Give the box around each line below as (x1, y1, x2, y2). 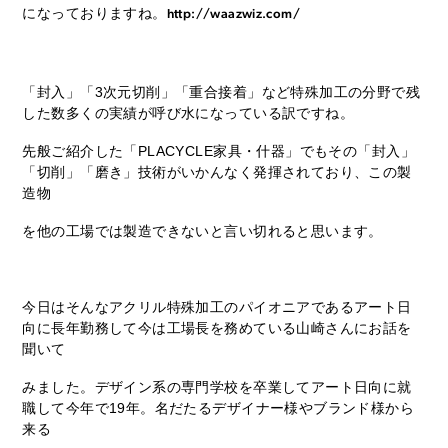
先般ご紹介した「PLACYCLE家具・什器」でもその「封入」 (22, 142, 416, 159)
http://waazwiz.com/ (166, 5, 301, 21)
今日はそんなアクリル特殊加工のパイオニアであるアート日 (22, 298, 412, 315)
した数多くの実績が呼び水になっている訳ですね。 (22, 104, 355, 121)
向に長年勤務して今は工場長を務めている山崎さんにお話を (22, 319, 412, 336)
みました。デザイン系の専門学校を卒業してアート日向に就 (22, 378, 412, 395)
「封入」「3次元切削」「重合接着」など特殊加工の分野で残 (22, 83, 421, 100)
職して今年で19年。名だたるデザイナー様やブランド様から (22, 399, 415, 416)
